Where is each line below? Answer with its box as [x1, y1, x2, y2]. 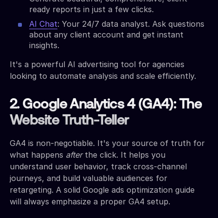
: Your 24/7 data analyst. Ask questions [57, 18, 204, 29]
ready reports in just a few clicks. [29, 4, 154, 14]
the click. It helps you [82, 149, 165, 160]
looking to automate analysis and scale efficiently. [10, 71, 196, 81]
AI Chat [29, 18, 57, 29]
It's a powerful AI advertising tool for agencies [10, 59, 184, 69]
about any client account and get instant [29, 29, 183, 39]
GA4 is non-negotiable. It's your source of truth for [10, 138, 205, 148]
